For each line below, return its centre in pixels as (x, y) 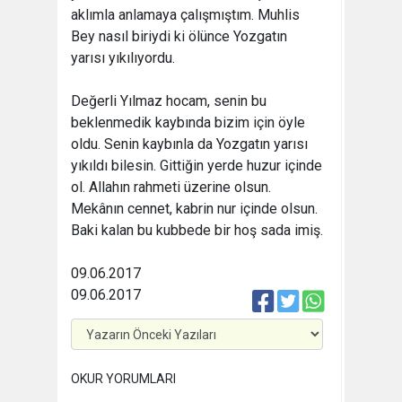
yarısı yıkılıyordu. (123, 58)
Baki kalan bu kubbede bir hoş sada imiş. (197, 231)
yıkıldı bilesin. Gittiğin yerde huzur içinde (197, 166)
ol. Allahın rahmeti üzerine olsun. (171, 188)
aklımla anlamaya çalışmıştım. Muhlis (185, 15)
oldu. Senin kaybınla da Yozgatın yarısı (189, 144)
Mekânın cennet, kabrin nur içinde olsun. (194, 209)
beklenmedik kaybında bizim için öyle (188, 123)
